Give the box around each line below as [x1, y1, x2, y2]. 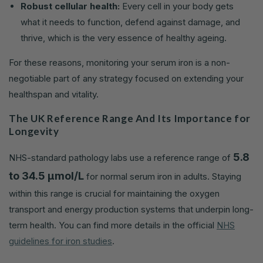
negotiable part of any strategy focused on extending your [9, 73, 244, 85]
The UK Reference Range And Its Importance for [9, 112, 251, 125]
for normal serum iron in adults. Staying [84, 171, 241, 183]
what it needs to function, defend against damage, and [21, 16, 240, 28]
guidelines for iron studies [9, 235, 112, 247]
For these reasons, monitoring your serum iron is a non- [9, 57, 230, 69]
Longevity [9, 125, 59, 138]
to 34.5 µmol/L [9, 170, 84, 183]
